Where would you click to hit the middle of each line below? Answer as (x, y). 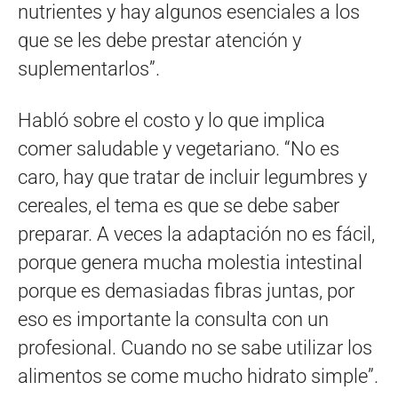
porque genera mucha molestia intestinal (190, 263)
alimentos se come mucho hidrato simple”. (198, 376)
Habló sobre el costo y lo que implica (171, 120)
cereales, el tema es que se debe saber (179, 206)
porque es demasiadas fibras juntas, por (186, 291)
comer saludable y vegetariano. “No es (179, 149)
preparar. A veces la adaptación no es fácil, (196, 234)
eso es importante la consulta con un (173, 319)
